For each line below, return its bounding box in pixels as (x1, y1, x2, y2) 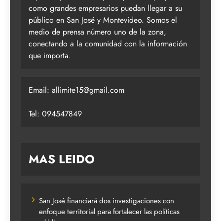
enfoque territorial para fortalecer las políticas (39, 206, 180, 217)
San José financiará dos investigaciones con (39, 195, 174, 206)
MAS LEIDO (29, 150, 95, 168)
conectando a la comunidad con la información (29, 37, 187, 49)
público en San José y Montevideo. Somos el (29, 14, 177, 26)
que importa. (29, 49, 71, 61)
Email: (29, 84, 52, 96)
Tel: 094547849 (29, 108, 82, 119)
